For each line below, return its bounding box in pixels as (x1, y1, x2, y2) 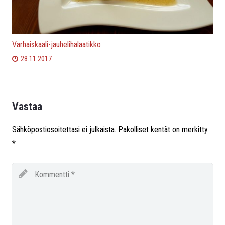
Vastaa (12, 100, 42, 114)
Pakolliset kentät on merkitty (118, 125, 208, 135)
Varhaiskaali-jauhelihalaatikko (12, 40, 101, 50)
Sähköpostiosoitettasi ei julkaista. (12, 125, 116, 135)
